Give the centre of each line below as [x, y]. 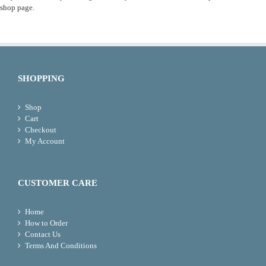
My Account [45, 141]
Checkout [41, 130]
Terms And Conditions [61, 246]
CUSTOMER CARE [58, 183]
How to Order [46, 223]
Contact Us [43, 234]
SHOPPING [41, 78]
